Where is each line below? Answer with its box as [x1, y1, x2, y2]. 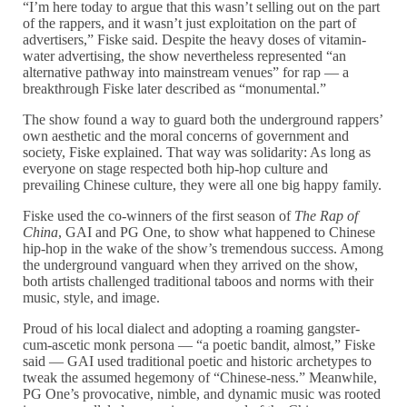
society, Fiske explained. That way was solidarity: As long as [23, 144, 372, 161]
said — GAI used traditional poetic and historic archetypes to [23, 353, 372, 370]
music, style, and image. [23, 290, 161, 306]
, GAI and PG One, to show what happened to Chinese [58, 224, 376, 241]
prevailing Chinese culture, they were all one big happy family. [23, 177, 382, 194]
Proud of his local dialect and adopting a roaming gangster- [23, 321, 361, 337]
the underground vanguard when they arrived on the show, [23, 257, 359, 273]
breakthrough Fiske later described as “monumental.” [23, 81, 327, 97]
